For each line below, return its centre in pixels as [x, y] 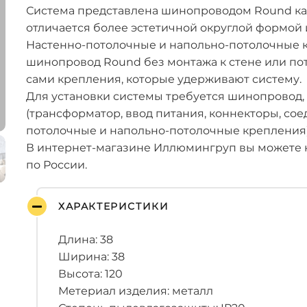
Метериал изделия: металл [136, 291]
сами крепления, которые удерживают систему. [164, 79]
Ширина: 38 [91, 257]
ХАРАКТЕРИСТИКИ [114, 206]
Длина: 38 [86, 240]
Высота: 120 [90, 274]
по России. [57, 165]
